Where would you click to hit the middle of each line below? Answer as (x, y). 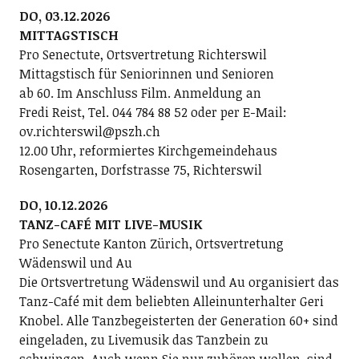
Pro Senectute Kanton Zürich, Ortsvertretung (151, 244)
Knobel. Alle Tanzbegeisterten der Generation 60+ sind (178, 321)
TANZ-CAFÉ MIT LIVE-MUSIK (110, 224)
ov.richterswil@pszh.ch (89, 131)
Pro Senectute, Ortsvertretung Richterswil (143, 54)
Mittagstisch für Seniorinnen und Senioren (146, 74)
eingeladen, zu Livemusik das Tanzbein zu (143, 340)
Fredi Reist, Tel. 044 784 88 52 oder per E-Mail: (153, 112)
